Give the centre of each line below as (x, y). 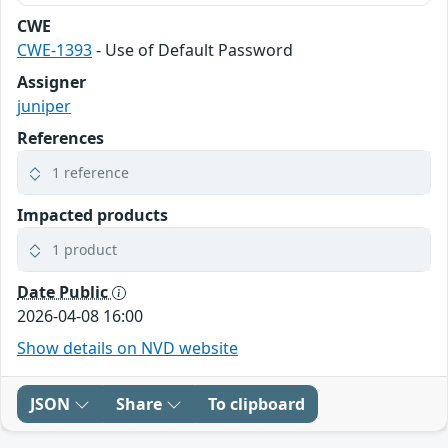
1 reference (90, 172)
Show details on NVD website (127, 347)
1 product (84, 249)
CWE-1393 (54, 49)
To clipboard (256, 403)
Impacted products (92, 214)
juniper (44, 105)
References (60, 137)
